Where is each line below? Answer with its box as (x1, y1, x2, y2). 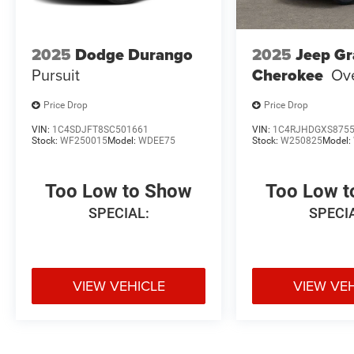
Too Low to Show (45, 179, 193, 202)
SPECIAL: (88, 204, 149, 221)
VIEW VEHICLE (72, 275, 165, 296)
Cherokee (252, 63, 324, 88)
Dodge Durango (75, 43, 193, 67)
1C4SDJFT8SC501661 (52, 123, 149, 135)
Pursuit (32, 63, 80, 87)
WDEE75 (138, 134, 175, 146)
